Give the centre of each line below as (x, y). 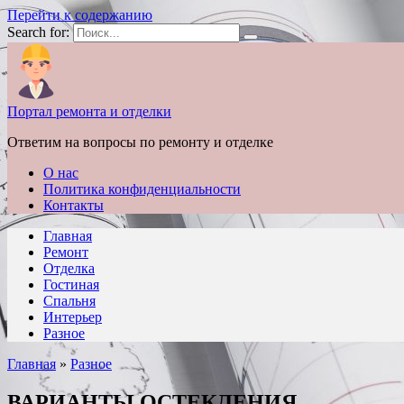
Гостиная (71, 285)
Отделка (69, 268)
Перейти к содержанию (80, 15)
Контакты (73, 205)
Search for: (38, 32)
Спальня (69, 301)
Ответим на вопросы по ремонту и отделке (140, 142)
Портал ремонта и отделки (89, 111)
